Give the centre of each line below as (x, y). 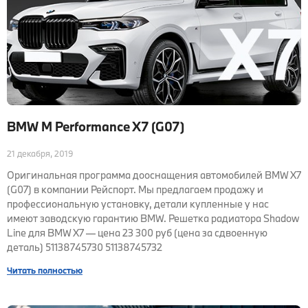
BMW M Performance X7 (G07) (96, 126)
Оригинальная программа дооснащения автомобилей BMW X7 (154, 175)
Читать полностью (45, 270)
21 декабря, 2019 (40, 153)
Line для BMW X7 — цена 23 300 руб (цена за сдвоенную (137, 233)
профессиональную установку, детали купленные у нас (138, 204)
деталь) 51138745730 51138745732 (85, 247)
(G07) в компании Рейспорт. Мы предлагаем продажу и (135, 189)
